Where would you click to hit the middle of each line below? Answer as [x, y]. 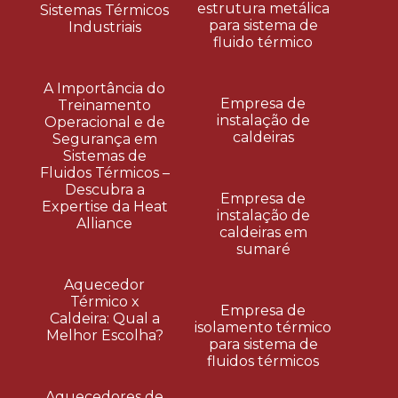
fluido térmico [263, 42]
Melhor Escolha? [104, 335]
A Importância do [104, 88]
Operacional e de [104, 122]
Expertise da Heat [104, 206]
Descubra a [104, 189]
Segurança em [104, 139]
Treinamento [104, 105]
